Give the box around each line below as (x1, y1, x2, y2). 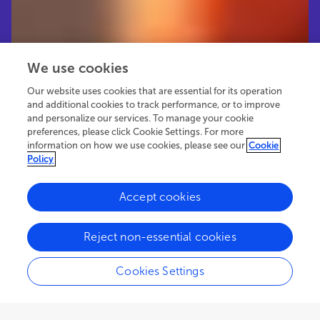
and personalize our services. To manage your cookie (27, 113, 254, 124)
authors (59, 219, 97, 233)
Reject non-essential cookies (84, 230, 236, 244)
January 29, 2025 (35, 291, 112, 303)
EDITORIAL (35, 276, 86, 289)
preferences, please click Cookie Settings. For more (27, 126, 244, 137)
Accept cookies (119, 190, 201, 204)
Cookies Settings (116, 264, 204, 278)
